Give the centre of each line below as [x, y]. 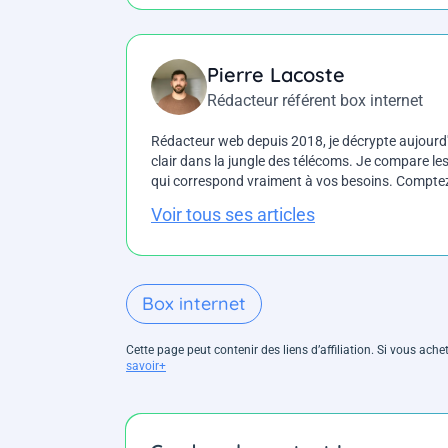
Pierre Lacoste [276, 74]
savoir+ [146, 365]
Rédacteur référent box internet [315, 100]
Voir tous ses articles [233, 215]
